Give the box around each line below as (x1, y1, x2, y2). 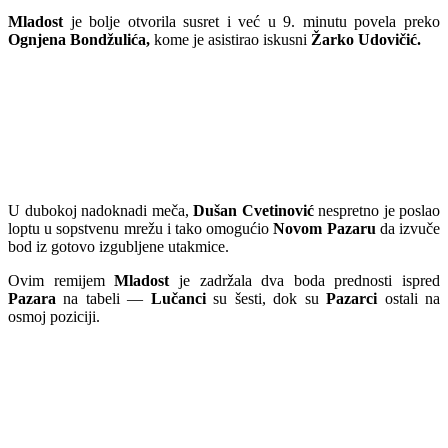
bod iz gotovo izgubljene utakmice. (8, 238, 229, 256)
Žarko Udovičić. (311, 30, 421, 48)
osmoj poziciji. (8, 308, 100, 326)
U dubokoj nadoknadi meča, (8, 202, 193, 220)
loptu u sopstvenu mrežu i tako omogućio (8, 220, 274, 238)
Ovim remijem (8, 272, 115, 290)
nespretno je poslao (313, 202, 440, 220)
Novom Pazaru (273, 220, 376, 238)
